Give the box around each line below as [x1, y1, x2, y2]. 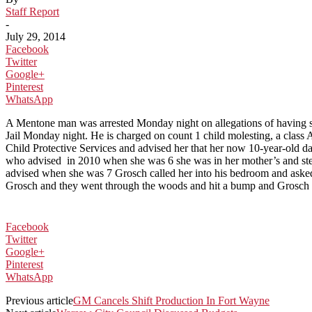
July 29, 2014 [6, 30, 65, 42]
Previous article [6, 294, 73, 306]
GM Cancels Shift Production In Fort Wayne [73, 294, 270, 306]
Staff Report [6, 5, 59, 17]
